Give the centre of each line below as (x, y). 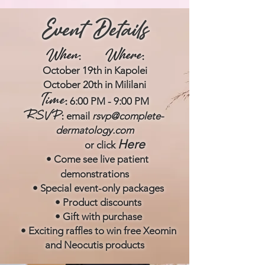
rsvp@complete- (128, 116)
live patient (123, 159)
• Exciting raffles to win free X (81, 231)
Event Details (95, 27)
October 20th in (79, 85)
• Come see (72, 159)
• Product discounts (95, 202)
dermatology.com (95, 130)
